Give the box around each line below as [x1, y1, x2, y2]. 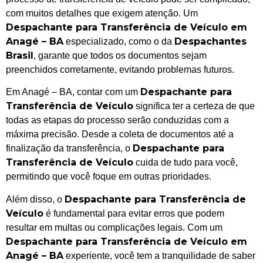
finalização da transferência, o [6, 143, 133, 154]
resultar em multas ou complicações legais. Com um [6, 222, 222, 232]
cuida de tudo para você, [133, 157, 238, 168]
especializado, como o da [63, 36, 174, 46]
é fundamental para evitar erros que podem [43, 208, 224, 218]
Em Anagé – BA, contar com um [6, 87, 140, 97]
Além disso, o [6, 194, 65, 204]
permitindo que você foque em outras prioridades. [6, 171, 211, 182]
